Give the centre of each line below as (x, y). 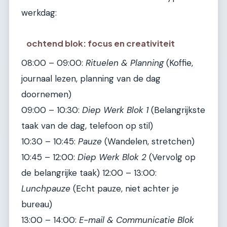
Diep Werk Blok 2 (112, 157)
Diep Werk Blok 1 (115, 110)
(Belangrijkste (177, 110)
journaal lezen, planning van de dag (91, 79)
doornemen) (46, 94)
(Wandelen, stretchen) (148, 142)
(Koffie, (178, 63)
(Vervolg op (171, 157)
